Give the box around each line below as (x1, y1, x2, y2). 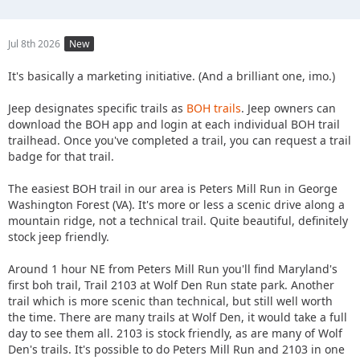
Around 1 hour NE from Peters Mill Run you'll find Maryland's (8, 261, 337, 277)
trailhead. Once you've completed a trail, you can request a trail (8, 133, 351, 149)
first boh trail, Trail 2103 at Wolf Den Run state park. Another (8, 277, 334, 293)
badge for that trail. (8, 149, 114, 165)
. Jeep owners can (241, 100, 336, 117)
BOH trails (186, 100, 241, 117)
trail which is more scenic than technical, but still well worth (8, 293, 333, 309)
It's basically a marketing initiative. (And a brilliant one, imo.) (8, 68, 335, 84)
